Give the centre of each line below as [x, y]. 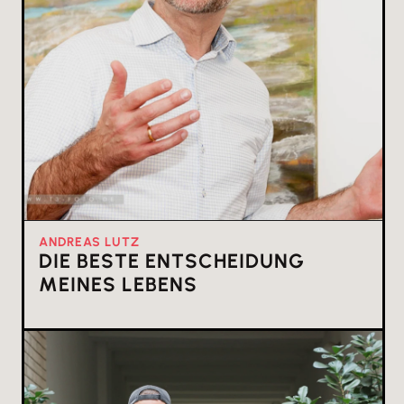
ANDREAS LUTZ [89, 243]
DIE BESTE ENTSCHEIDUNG [172, 262]
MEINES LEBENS [118, 285]
